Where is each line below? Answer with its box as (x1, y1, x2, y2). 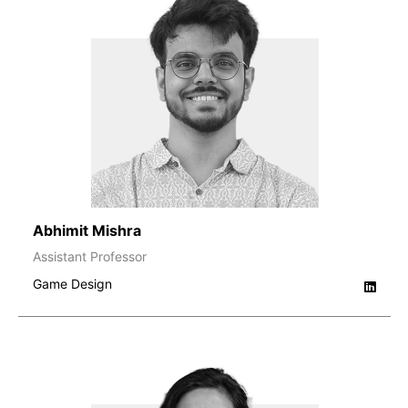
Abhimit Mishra (33, 220, 141, 240)
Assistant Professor (33, 248, 147, 264)
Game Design (33, 275, 112, 291)
